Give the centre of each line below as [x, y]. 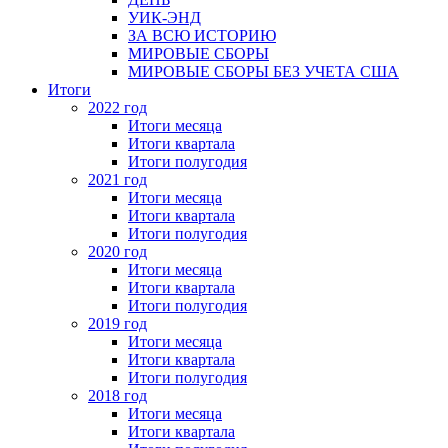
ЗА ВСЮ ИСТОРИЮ [202, 35]
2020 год [117, 251]
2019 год [117, 323]
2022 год [117, 107]
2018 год [117, 395]
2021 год [117, 179]
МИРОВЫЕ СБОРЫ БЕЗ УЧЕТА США [263, 71]
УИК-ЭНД [164, 17]
